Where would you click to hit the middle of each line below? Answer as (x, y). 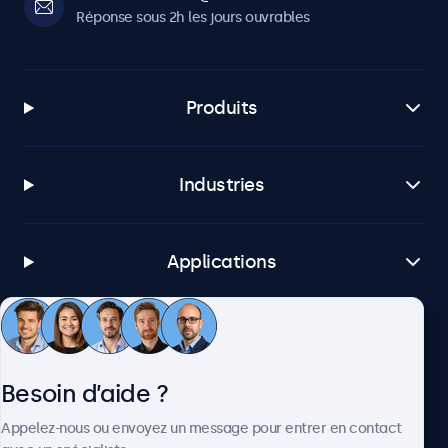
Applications (222, 262)
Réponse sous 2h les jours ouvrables (193, 18)
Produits (221, 108)
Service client (222, 339)
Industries (222, 185)
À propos (221, 416)
